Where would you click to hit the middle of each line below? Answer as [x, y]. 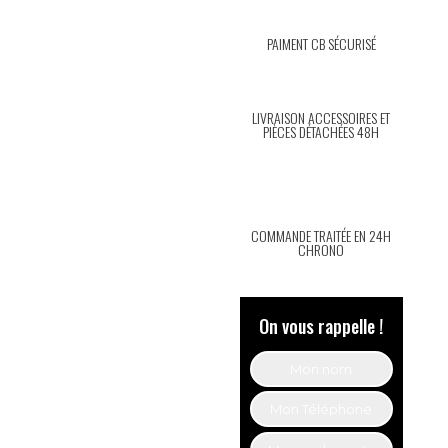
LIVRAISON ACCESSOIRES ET [321, 118]
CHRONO [321, 250]
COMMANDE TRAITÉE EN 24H [321, 236]
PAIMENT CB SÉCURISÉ [321, 44]
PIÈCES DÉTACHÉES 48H [321, 132]
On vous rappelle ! [321, 326]
